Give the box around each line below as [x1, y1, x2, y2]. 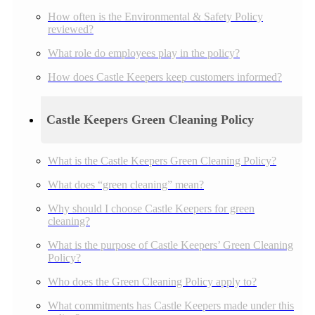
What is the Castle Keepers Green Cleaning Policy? [48, 155, 276, 167]
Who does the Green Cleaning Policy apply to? [48, 276, 257, 288]
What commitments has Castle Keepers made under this [48, 300, 294, 312]
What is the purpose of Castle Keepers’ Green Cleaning [48, 239, 293, 252]
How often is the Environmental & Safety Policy [48, 11, 263, 23]
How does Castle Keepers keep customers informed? [48, 71, 282, 84]
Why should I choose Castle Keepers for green [48, 202, 255, 215]
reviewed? [48, 23, 94, 36]
